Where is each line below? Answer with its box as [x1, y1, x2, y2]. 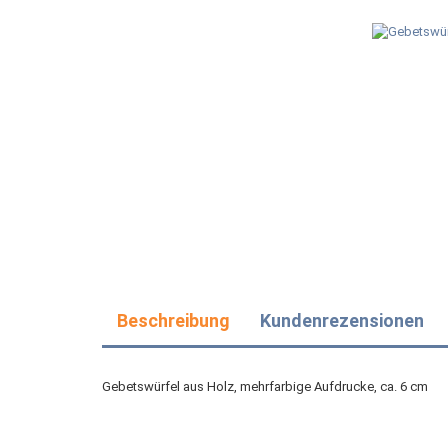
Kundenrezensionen [260, 310, 424, 331]
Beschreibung [117, 310, 230, 331]
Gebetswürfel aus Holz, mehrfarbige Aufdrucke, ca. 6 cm [102, 379, 428, 394]
